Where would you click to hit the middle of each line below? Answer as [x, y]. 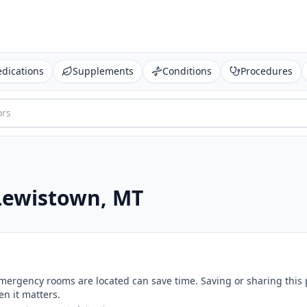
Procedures [267, 71]
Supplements [103, 71]
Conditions [187, 71]
